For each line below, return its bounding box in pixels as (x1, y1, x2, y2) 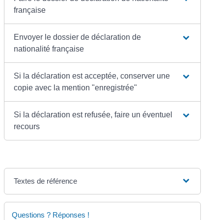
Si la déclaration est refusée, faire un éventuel (14, 110, 173, 119)
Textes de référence (14, 176, 78, 185)
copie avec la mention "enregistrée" (14, 83, 137, 92)
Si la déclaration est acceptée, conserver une (14, 71, 170, 80)
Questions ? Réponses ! (12, 210, 90, 219)
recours (14, 122, 40, 131)
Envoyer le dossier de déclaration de (14, 32, 141, 41)
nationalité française (14, 44, 84, 53)
